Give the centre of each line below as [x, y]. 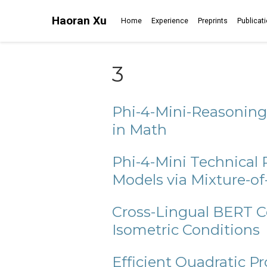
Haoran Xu [79, 21]
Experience [170, 21]
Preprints [213, 21]
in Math [139, 129]
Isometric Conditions [186, 229]
